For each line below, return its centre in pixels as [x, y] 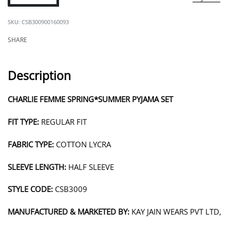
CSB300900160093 [45, 22]
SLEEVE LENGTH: [37, 167]
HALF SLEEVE [90, 167]
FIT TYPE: [23, 122]
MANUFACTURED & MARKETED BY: [69, 212]
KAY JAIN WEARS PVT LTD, [175, 212]
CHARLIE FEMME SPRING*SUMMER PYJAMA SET [90, 99]
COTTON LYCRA [82, 144]
